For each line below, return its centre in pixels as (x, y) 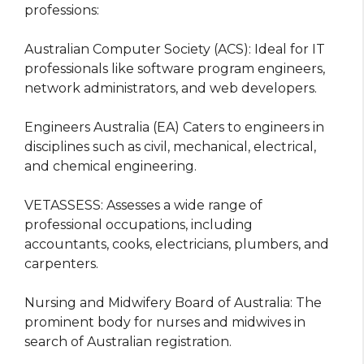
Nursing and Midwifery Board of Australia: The (173, 302)
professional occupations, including (139, 224)
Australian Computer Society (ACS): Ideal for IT (175, 49)
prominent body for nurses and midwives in (165, 322)
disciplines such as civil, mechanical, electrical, (170, 146)
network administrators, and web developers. (171, 88)
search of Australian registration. (128, 341)
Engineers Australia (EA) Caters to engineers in (174, 127)
